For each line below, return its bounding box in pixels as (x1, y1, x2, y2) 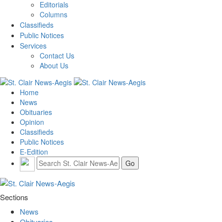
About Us (40, 60, 68, 71)
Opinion (20, 116, 44, 127)
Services (20, 41, 47, 51)
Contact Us (40, 51, 74, 61)
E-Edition (20, 146, 48, 157)
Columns (40, 9, 67, 20)
